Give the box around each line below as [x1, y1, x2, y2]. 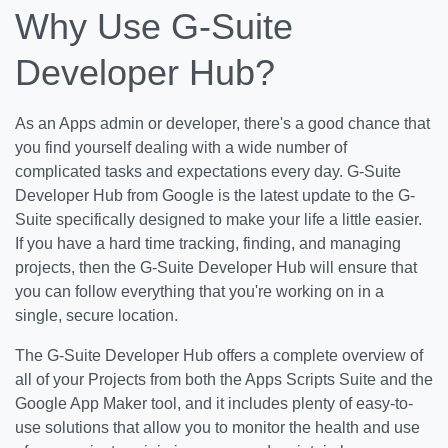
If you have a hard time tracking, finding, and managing [15, 235, 401, 252]
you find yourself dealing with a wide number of [15, 139, 347, 156]
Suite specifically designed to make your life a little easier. [15, 211, 422, 228]
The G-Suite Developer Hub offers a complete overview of [15, 347, 423, 364]
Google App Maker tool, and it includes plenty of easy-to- [15, 395, 413, 412]
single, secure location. [15, 307, 178, 324]
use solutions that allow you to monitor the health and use [15, 419, 420, 436]
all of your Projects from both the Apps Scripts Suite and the [15, 371, 433, 388]
